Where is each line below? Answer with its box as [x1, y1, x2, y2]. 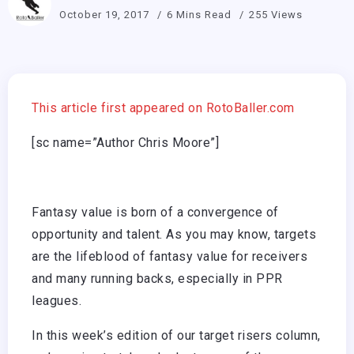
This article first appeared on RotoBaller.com [32, 100, 295, 116]
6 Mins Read [167, 8, 235, 21]
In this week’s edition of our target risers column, [32, 328, 321, 344]
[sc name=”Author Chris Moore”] [32, 135, 219, 151]
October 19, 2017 [59, 8, 149, 21]
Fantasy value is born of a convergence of [32, 205, 279, 220]
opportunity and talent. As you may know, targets [32, 227, 316, 243]
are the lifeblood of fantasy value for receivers [32, 249, 307, 265]
